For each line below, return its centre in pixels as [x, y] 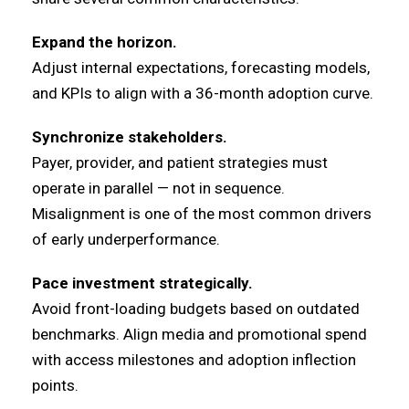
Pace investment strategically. [142, 283]
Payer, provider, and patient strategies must [180, 163]
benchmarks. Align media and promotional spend [199, 334]
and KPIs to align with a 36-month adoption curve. [203, 93]
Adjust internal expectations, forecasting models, [201, 68]
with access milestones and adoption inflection [194, 360]
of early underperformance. [126, 239]
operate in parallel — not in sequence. [158, 188]
